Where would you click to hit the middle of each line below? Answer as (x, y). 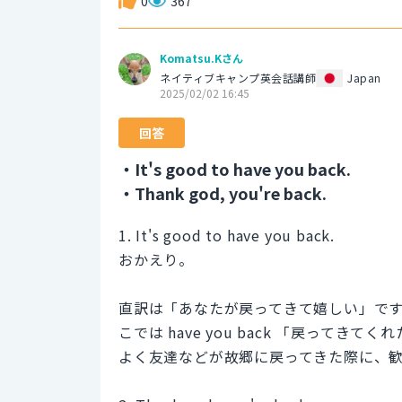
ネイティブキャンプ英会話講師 (238, 77)
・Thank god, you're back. (223, 192)
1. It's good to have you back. (227, 235)
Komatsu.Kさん (201, 57)
